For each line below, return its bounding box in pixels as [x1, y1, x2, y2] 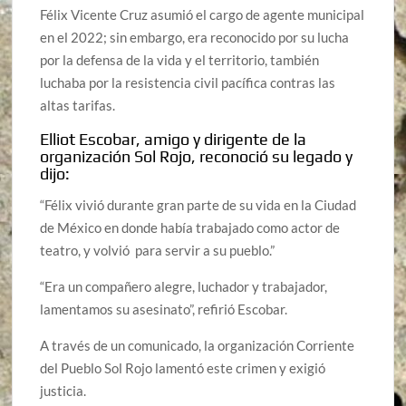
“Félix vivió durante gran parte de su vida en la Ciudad [40, 197, 357, 214]
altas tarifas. [40, 96, 116, 113]
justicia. [40, 382, 87, 400]
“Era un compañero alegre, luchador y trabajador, [40, 278, 328, 295]
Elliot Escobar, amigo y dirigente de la [40, 129, 307, 149]
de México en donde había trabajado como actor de [40, 219, 341, 237]
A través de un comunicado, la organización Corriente [40, 337, 355, 354]
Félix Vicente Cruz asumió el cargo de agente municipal [40, 5, 365, 23]
